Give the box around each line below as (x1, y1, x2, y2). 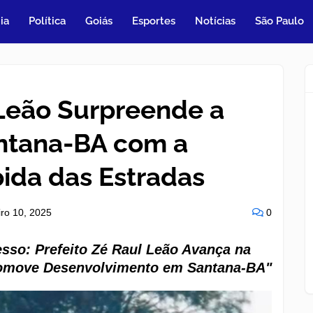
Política (29, 15, 66, 27)
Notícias (195, 15, 236, 27)
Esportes (132, 15, 176, 27)
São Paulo (255, 15, 305, 27)
